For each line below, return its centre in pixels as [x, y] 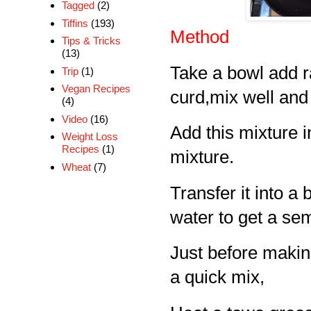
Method [200, 37]
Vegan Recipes [96, 89]
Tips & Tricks [91, 41]
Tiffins [75, 23]
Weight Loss [90, 137]
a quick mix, [217, 277]
